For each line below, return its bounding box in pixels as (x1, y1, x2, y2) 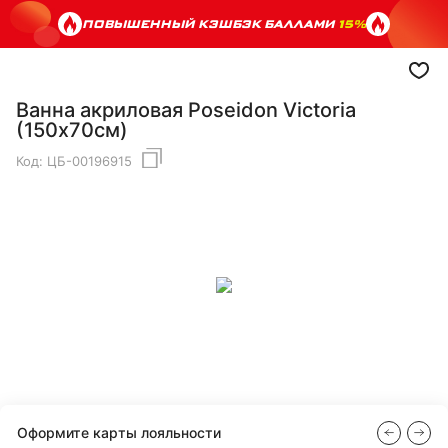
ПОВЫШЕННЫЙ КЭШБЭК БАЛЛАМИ (82, 15, 338, 32)
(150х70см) (16, 118, 128, 142)
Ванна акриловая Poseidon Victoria (16, 98, 356, 122)
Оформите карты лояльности (17, 423, 221, 441)
